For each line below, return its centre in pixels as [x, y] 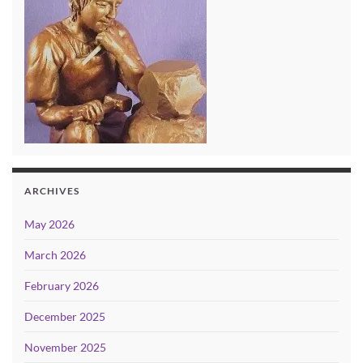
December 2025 [65, 316]
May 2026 [49, 224]
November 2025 [65, 347]
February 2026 [62, 285]
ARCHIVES [52, 190]
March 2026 [55, 254]
